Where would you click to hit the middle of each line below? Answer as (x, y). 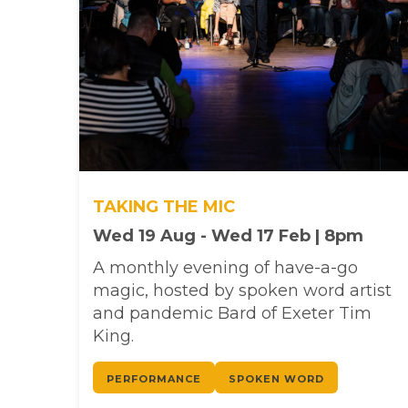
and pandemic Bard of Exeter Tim (232, 313)
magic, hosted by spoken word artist (242, 290)
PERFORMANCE (154, 378)
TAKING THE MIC (164, 206)
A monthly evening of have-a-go (225, 267)
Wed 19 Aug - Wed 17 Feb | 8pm (228, 235)
